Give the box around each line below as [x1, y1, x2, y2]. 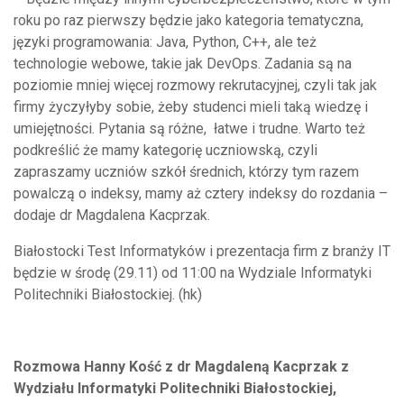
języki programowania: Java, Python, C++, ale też [14, 32, 317, 50]
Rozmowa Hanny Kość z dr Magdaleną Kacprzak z [14, 357, 349, 375]
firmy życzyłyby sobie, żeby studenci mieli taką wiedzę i [14, 97, 368, 115]
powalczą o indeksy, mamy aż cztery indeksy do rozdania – [14, 184, 388, 202]
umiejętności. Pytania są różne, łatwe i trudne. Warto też [14, 119, 365, 137]
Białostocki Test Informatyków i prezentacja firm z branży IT [14, 242, 390, 260]
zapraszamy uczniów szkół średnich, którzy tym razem [14, 162, 359, 180]
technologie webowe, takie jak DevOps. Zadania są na [14, 54, 352, 72]
